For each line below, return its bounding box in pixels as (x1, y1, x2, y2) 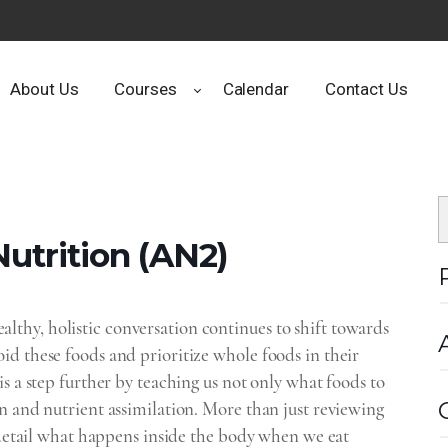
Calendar (222, 79, 289, 99)
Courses (114, 79, 177, 99)
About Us (10, 79, 79, 99)
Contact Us (324, 79, 408, 99)
